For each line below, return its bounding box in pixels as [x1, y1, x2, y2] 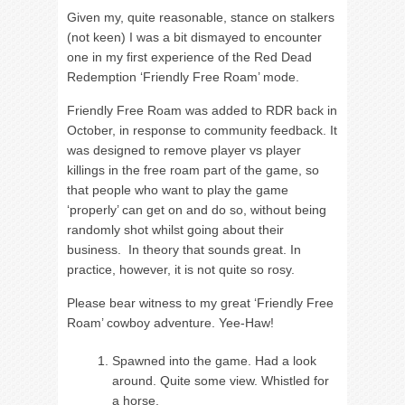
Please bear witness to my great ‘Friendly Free [67, 296, 334, 310]
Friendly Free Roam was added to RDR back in [67, 103, 337, 118]
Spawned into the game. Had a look [112, 353, 316, 368]
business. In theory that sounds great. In [67, 242, 301, 257]
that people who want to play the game [67, 183, 288, 197]
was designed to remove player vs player [67, 143, 301, 157]
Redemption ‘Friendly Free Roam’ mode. [67, 70, 299, 84]
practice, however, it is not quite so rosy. [67, 262, 295, 277]
